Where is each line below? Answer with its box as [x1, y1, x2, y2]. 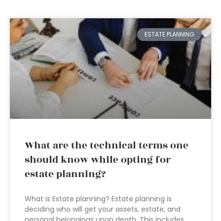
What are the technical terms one [25, 138, 188, 153]
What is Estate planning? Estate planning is [25, 194, 172, 204]
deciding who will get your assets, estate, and [25, 204, 181, 214]
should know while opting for [25, 152, 171, 167]
